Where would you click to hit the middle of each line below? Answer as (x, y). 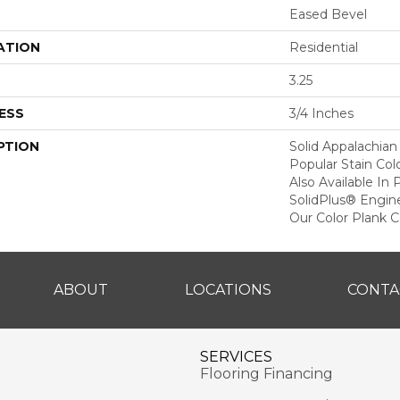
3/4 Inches (321, 113)
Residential (324, 47)
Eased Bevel (328, 14)
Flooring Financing (267, 373)
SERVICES (236, 356)
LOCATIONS (228, 289)
